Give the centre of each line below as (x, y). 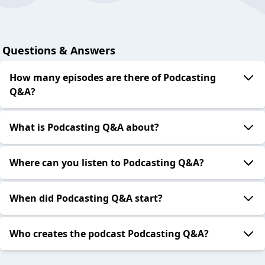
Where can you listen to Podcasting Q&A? (107, 163)
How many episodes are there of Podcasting (113, 78)
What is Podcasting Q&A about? (84, 127)
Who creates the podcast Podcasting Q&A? (109, 234)
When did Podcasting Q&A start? (86, 198)
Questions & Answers (59, 51)
